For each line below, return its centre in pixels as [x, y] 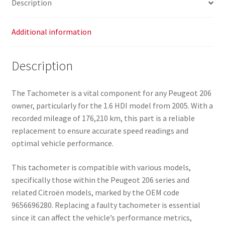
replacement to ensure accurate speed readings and [100, 130]
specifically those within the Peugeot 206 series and [100, 180]
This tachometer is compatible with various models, [101, 167]
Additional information [51, 32]
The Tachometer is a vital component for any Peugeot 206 [111, 93]
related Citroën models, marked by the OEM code [95, 192]
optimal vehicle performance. [62, 143]
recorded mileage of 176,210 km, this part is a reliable [103, 118]
